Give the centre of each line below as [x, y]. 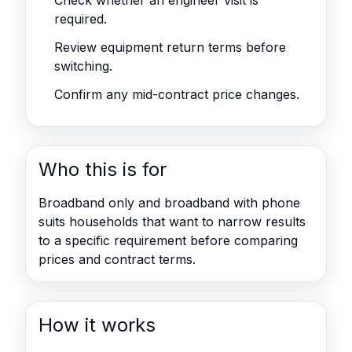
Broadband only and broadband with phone [169, 203]
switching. [83, 66]
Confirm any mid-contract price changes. [177, 94]
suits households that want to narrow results [172, 222]
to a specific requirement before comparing [168, 240]
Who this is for [103, 169]
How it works [97, 325]
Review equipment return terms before [170, 47]
